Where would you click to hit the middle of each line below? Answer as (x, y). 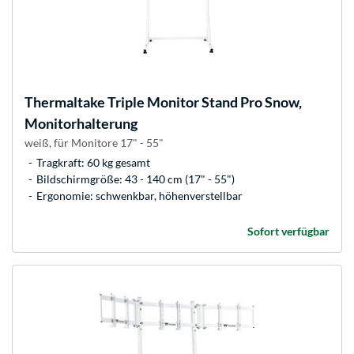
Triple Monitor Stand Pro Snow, (203, 102)
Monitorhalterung (81, 124)
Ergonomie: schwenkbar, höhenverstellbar (139, 196)
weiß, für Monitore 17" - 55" (94, 143)
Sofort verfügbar (288, 232)
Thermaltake (65, 102)
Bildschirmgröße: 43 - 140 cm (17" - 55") (136, 179)
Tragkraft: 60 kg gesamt (93, 163)
